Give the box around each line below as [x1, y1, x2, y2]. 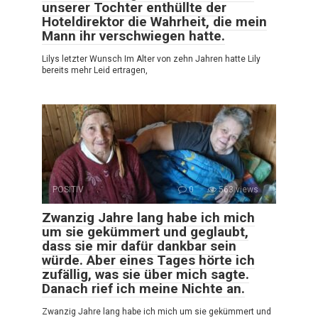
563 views [216, 184, 258, 194]
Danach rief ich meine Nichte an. [42, 280, 245, 297]
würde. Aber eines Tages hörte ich [42, 251, 255, 268]
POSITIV [53, 184, 84, 194]
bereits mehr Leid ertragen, [42, 65, 148, 75]
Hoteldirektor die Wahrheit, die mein [42, 13, 267, 30]
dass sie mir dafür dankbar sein [42, 237, 236, 254]
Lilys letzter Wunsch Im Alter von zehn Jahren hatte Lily [42, 53, 261, 64]
